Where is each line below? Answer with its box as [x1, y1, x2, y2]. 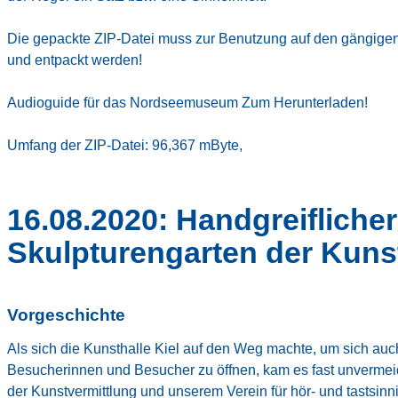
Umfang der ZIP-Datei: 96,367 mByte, [7, 138, 243, 154]
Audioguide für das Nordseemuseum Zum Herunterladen [7, 95, 364, 111]
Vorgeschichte [7, 306, 125, 325]
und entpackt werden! [7, 52, 142, 68]
